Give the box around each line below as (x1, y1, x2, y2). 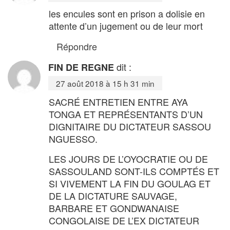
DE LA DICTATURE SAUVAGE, (49, 188, 177, 202)
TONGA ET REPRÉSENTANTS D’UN (49, 107, 203, 121)
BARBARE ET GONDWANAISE (49, 201, 179, 215)
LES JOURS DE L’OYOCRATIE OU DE (49, 151, 208, 165)
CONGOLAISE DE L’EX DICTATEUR (49, 213, 199, 227)
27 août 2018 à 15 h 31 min (56, 77, 155, 89)
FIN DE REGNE (48, 60, 114, 74)
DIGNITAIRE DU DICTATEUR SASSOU (49, 119, 211, 133)
